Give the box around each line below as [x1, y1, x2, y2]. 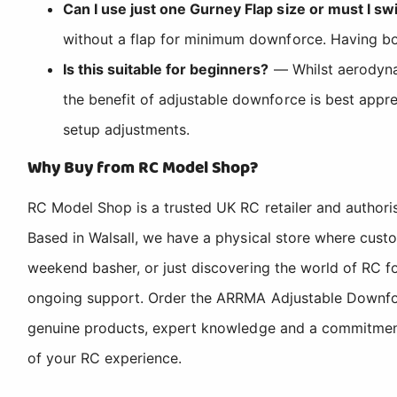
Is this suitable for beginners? [63, 59, 269, 78]
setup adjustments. [63, 120, 191, 138]
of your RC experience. [27, 348, 183, 367]
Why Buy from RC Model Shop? [27, 154, 259, 181]
